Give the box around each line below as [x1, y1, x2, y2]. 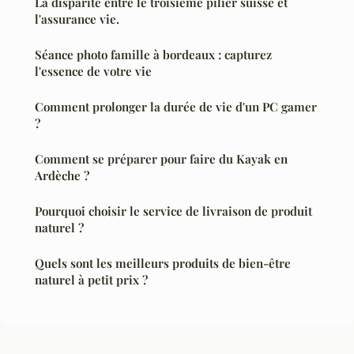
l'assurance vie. [35, 10, 119, 27]
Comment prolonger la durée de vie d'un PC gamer [35, 98, 317, 115]
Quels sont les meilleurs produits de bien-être [35, 254, 291, 271]
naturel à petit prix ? [35, 271, 148, 288]
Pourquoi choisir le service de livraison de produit [35, 202, 312, 219]
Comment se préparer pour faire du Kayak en [35, 150, 288, 167]
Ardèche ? [35, 167, 89, 183]
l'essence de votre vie [35, 62, 152, 79]
